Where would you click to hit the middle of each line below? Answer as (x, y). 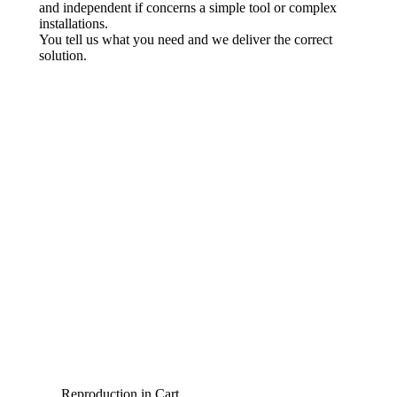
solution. (63, 55)
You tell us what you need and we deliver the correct (186, 39)
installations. (74, 23)
